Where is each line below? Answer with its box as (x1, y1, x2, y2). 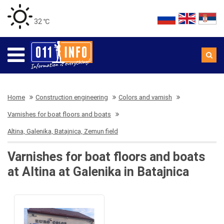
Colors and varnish (118, 93, 172, 101)
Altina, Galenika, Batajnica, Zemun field (7, 127, 118, 135)
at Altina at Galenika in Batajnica (7, 164, 189, 179)
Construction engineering (35, 93, 108, 101)
